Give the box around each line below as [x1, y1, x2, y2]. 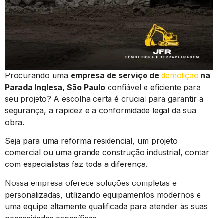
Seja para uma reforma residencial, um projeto [5, 136, 178, 146]
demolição [161, 71, 199, 80]
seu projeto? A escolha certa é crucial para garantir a [5, 94, 203, 104]
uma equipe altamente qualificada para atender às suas [5, 201, 208, 211]
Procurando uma [5, 71, 71, 80]
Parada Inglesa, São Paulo [5, 82, 105, 92]
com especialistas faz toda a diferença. [5, 159, 147, 169]
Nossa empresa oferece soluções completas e [5, 178, 177, 188]
